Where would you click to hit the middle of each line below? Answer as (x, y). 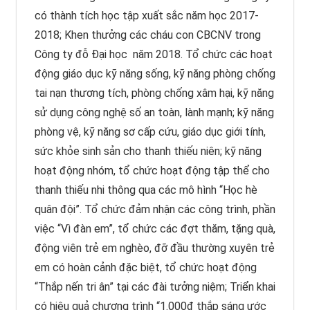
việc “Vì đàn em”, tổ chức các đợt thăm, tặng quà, (155, 228)
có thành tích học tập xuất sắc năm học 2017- (146, 15)
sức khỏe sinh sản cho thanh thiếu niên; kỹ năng (148, 151)
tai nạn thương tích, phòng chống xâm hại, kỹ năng (154, 93)
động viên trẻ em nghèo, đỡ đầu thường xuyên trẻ (154, 248)
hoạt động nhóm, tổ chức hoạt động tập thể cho (152, 170)
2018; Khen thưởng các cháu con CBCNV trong (147, 35)
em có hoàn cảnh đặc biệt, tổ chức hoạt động (145, 267)
